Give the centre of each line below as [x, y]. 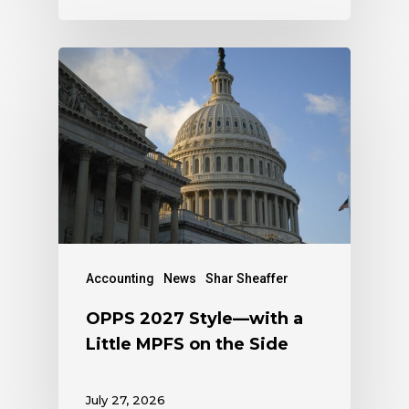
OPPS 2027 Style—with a [194, 318]
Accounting [120, 278]
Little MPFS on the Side [187, 344]
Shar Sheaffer [247, 278]
